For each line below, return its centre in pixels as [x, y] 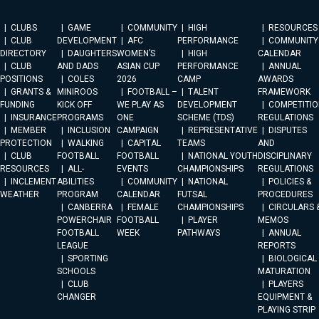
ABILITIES [75, 182]
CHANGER [77, 297]
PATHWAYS [199, 233]
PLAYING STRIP [287, 310]
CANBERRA [90, 207]
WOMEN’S [136, 53]
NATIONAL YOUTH [223, 156]
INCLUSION [89, 130]
